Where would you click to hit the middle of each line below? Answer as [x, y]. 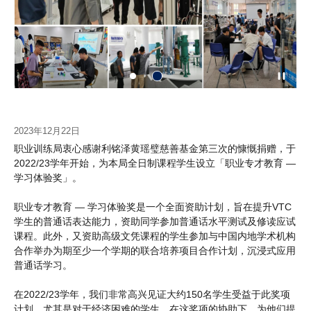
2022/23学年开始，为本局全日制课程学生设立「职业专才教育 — [155, 163]
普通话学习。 [43, 265]
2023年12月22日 [47, 131]
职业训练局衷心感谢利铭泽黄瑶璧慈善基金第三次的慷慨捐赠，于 [155, 148]
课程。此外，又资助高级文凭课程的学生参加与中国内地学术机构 [155, 236]
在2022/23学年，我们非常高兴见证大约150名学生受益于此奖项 [152, 294]
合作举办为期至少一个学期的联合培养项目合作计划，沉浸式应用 [155, 250]
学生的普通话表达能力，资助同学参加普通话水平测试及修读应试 [155, 221]
